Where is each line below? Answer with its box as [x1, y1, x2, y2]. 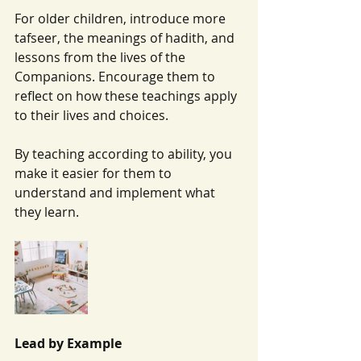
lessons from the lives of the [15, 48, 189, 66]
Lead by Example [15, 334, 122, 352]
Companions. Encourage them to [15, 67, 218, 85]
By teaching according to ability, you [15, 144, 235, 163]
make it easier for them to [15, 164, 175, 182]
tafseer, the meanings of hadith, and [15, 28, 238, 47]
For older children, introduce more [15, 9, 229, 27]
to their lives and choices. [15, 106, 168, 124]
